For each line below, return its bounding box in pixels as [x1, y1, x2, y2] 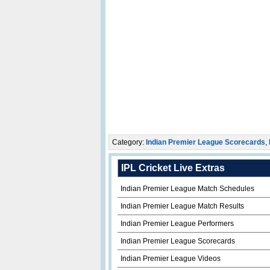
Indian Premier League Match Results [120, 202, 244, 210]
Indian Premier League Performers [120, 219, 234, 228]
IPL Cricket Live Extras [121, 163, 225, 173]
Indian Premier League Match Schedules [120, 184, 254, 193]
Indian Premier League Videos [120, 254, 221, 263]
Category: [111, 138, 146, 146]
